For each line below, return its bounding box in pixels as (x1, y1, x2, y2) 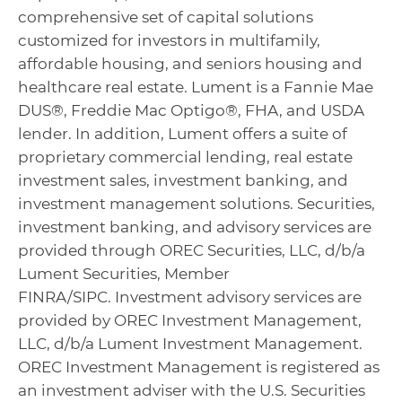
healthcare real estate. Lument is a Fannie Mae (18, 78, 373, 96)
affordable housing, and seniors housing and (18, 55, 363, 73)
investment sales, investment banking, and (18, 171, 348, 189)
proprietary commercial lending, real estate (18, 148, 353, 166)
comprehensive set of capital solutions (18, 8, 313, 26)
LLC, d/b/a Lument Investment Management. (18, 335, 363, 353)
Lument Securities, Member (18, 265, 230, 283)
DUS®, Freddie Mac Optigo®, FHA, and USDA (18, 101, 364, 119)
